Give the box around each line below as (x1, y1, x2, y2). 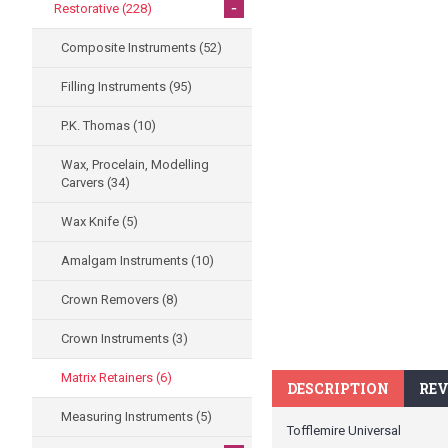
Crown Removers (61, 292, 162, 307)
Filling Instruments (61, 79, 169, 94)
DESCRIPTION (287, 379, 389, 398)
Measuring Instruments (61, 409, 196, 424)
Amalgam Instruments (61, 253, 191, 268)
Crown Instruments (61, 331, 172, 346)
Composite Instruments (61, 40, 199, 55)
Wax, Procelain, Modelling (61, 157, 209, 172)
